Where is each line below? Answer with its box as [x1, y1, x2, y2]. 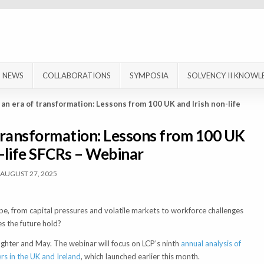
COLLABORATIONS [42, 71, 111, 81]
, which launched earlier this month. [80, 252, 200, 262]
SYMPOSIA [130, 71, 169, 81]
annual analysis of [180, 239, 241, 249]
